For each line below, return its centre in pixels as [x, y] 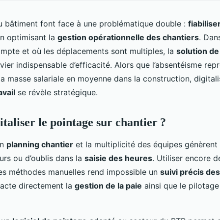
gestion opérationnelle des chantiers [128, 37]
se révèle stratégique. [56, 92]
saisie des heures [118, 158]
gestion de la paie [108, 185]
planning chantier [40, 144]
